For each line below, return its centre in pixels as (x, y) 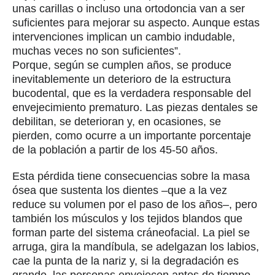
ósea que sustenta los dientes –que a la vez (120, 190)
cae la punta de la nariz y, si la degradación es (126, 261)
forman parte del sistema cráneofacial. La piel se (131, 232)
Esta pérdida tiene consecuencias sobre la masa (131, 176)
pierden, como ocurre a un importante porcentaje (132, 135)
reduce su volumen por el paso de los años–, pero (135, 204)
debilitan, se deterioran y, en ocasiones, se (117, 121)
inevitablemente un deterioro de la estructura (122, 79)
